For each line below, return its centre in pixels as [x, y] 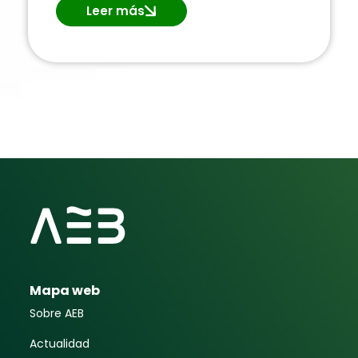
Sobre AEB [57, 313]
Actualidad [60, 343]
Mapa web [65, 290]
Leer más [115, 10]
